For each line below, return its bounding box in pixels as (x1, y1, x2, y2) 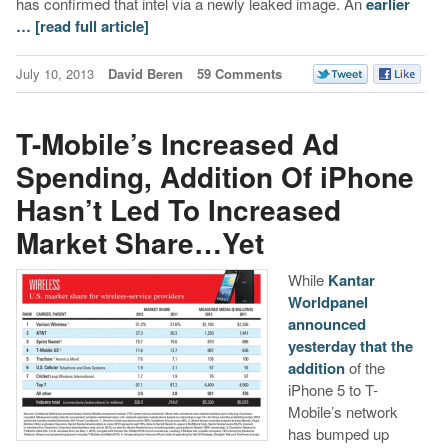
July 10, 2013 (15, 64, 98, 84)
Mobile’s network (287, 401, 398, 423)
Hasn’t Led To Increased (15, 188, 341, 230)
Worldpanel (287, 291, 368, 314)
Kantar (327, 269, 375, 292)
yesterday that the (287, 335, 413, 358)
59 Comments (196, 64, 282, 84)
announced (287, 313, 366, 336)
